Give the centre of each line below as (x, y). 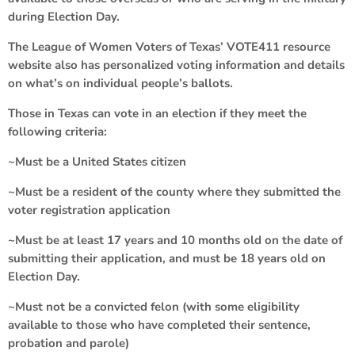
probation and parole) (69, 343)
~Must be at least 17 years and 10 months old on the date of (175, 240)
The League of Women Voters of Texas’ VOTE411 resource (169, 46)
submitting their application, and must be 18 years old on (167, 258)
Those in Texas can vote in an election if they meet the (157, 113)
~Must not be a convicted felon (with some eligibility (154, 306)
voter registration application (89, 210)
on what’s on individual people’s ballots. (120, 83)
